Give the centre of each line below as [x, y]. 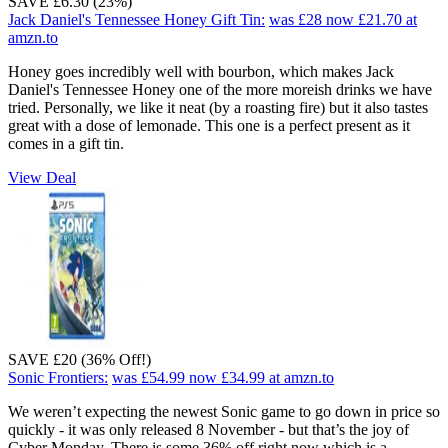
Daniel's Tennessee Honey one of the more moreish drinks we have [220, 89]
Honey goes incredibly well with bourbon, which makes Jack [201, 71]
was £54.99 [148, 377]
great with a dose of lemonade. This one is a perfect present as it [209, 125]
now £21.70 [364, 19]
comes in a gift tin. [66, 143]
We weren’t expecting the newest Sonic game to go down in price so [224, 411]
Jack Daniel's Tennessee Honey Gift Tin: [136, 19]
